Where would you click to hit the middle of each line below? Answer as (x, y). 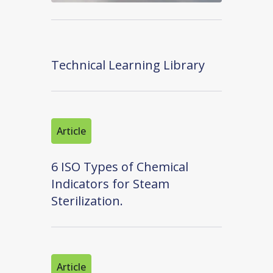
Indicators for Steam (110, 184)
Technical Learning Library (128, 65)
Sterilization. (87, 201)
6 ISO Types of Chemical (120, 167)
